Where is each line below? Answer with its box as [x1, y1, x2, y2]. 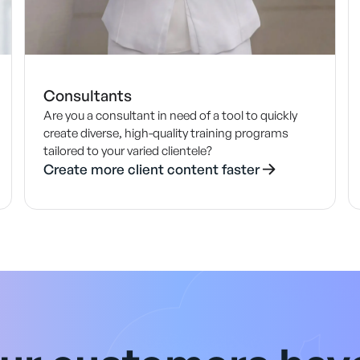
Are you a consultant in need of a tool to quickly [43, 108, 298, 124]
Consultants [43, 86, 133, 106]
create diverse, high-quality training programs [43, 125, 289, 141]
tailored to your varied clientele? [43, 143, 213, 159]
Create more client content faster [43, 161, 260, 178]
